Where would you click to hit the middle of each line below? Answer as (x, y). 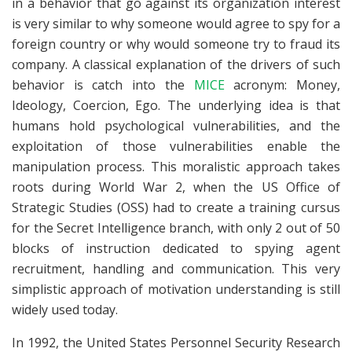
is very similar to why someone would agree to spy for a (176, 23)
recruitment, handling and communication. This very (176, 268)
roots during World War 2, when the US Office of (176, 187)
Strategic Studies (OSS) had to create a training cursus (176, 207)
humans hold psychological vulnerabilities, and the (176, 125)
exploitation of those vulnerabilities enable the (176, 146)
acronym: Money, (282, 84)
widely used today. (65, 309)
